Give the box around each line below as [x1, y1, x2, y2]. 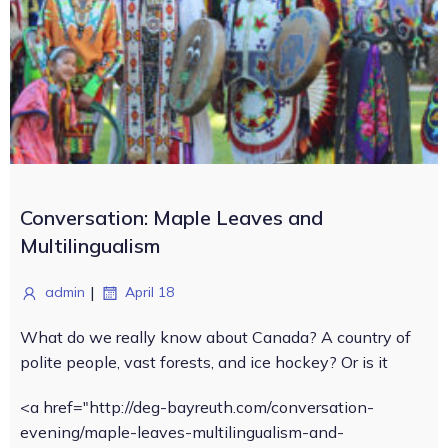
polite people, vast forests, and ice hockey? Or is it [20, 352, 388, 372]
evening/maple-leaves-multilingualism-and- [20, 422, 344, 442]
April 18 [125, 283, 174, 301]
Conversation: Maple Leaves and [20, 205, 323, 230]
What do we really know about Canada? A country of [20, 327, 411, 347]
